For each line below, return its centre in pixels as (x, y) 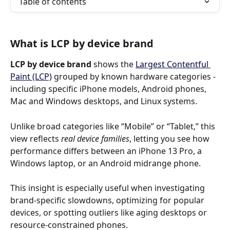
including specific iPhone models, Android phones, (109, 89)
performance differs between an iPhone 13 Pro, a (107, 151)
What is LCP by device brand (82, 44)
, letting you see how (170, 138)
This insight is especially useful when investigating (109, 188)
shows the (113, 64)
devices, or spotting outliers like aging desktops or (110, 213)
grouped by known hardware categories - (135, 77)
